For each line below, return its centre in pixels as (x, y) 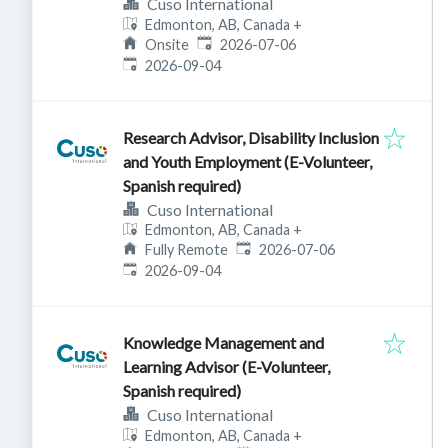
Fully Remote (187, 250)
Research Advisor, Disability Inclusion (251, 137)
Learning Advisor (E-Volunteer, (227, 367)
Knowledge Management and (223, 343)
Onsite (167, 44)
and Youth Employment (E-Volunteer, (248, 161)
